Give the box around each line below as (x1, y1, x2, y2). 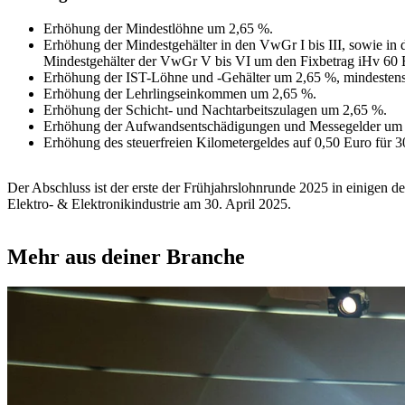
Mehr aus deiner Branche (7, 244, 245, 268)
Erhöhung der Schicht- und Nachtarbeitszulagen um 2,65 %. (43, 101, 387, 118)
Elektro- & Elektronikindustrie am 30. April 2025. (7, 195, 291, 212)
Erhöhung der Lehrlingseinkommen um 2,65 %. (43, 85, 316, 101)
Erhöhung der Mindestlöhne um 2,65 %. (43, 20, 273, 36)
